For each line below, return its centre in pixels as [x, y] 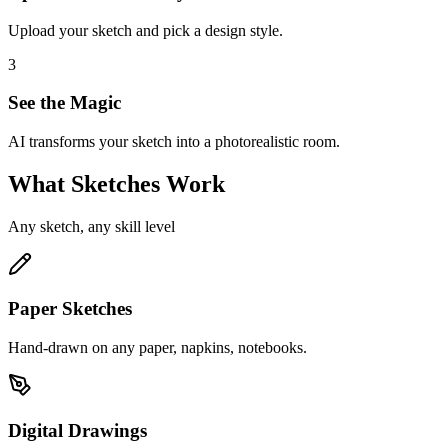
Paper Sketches [70, 309]
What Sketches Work [116, 183]
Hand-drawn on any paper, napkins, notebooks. [157, 348]
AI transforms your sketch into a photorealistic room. [174, 141]
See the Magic [64, 103]
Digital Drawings [77, 430]
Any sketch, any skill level [91, 226]
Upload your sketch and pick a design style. [145, 30]
